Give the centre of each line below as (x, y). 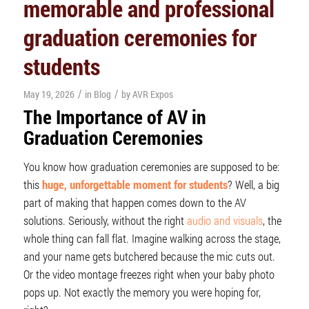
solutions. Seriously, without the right (105, 221)
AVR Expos (152, 94)
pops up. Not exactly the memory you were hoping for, (142, 292)
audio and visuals (225, 221)
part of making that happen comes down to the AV (134, 203)
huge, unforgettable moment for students (134, 185)
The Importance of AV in (114, 117)
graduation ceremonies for (140, 37)
